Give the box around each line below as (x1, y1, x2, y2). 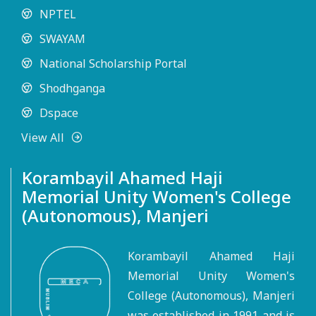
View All (21, 130, 64, 145)
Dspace (39, 105, 78, 121)
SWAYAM (39, 31, 85, 47)
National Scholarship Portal (39, 56, 187, 71)
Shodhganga (39, 80, 105, 96)
